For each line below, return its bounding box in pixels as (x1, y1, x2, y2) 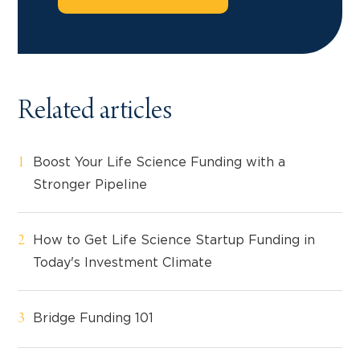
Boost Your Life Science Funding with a (33, 156, 285, 170)
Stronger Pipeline (33, 178, 147, 192)
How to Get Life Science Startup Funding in (33, 234, 315, 247)
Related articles (18, 98, 172, 129)
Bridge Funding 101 (33, 312, 153, 325)
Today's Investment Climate (33, 256, 212, 270)
